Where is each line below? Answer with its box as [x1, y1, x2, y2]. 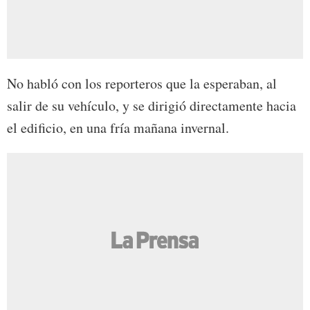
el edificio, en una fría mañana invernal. [7, 118, 229, 137]
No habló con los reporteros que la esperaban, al [7, 73, 277, 93]
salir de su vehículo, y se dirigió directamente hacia [7, 95, 296, 115]
